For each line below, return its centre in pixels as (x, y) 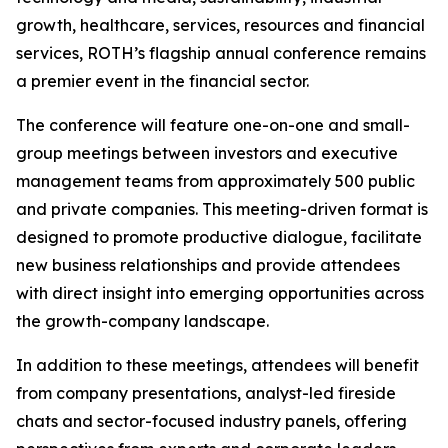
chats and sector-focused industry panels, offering (211, 421)
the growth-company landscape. (142, 321)
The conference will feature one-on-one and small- (213, 125)
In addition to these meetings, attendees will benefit (217, 365)
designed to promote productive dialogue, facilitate (219, 237)
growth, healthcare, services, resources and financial (220, 25)
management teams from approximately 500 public (215, 181)
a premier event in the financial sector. (162, 81)
